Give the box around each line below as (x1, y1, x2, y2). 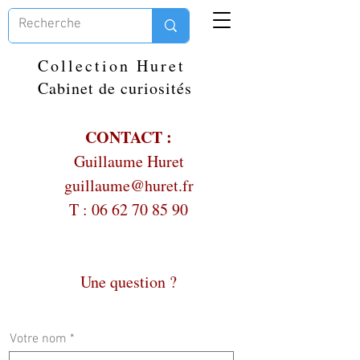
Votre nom (10, 331, 67, 347)
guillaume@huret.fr (63, 174, 194, 196)
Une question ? (80, 271, 177, 292)
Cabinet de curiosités (38, 77, 192, 99)
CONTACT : (85, 125, 172, 149)
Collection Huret (38, 55, 194, 76)
